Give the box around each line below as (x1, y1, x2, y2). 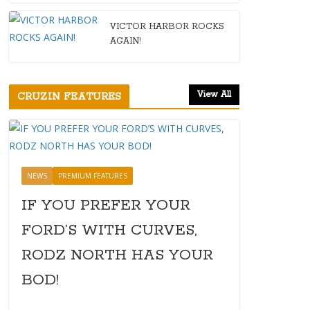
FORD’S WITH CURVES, (21, 221, 197, 240)
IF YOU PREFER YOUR (21, 196, 190, 215)
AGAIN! (110, 36, 141, 46)
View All (197, 89, 231, 100)
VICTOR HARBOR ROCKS (110, 21, 224, 32)
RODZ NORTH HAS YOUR (21, 246, 213, 265)
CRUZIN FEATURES (17, 91, 122, 103)
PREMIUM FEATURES (58, 171, 127, 181)
